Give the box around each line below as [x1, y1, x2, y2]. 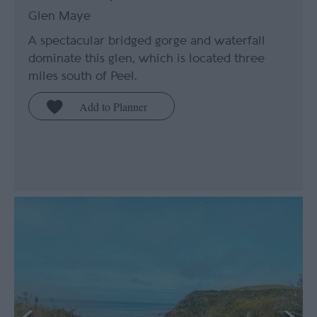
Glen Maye [28, 10, 91, 23]
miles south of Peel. [28, 70, 137, 83]
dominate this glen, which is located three [28, 52, 265, 65]
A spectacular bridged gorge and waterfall [28, 35, 265, 47]
